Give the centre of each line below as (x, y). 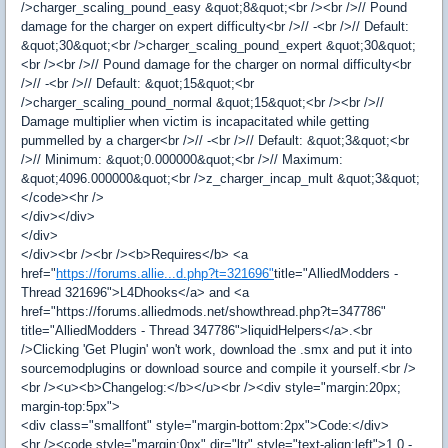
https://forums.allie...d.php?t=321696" (165, 273)
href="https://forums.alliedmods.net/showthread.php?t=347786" (203, 311)
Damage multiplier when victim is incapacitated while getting (195, 121)
